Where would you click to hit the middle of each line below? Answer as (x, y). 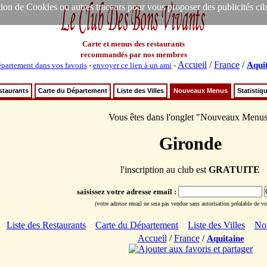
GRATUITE (234, 170)
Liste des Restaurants (46, 225)
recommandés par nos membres (133, 55)
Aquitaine (225, 238)
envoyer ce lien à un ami (132, 65)
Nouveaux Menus (201, 91)
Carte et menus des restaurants (133, 44)
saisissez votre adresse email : (127, 192)
